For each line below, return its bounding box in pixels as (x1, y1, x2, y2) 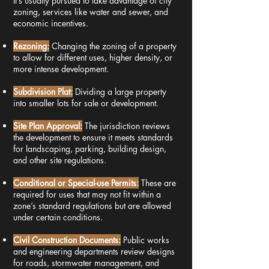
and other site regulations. (13, 154, 106, 166)
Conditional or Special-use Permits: (13, 177, 139, 189)
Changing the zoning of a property (52, 40, 177, 52)
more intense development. (13, 63, 109, 74)
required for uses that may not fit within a (13, 189, 161, 200)
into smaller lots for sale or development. (13, 97, 159, 109)
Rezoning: (13, 40, 49, 52)
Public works (123, 234, 169, 246)
